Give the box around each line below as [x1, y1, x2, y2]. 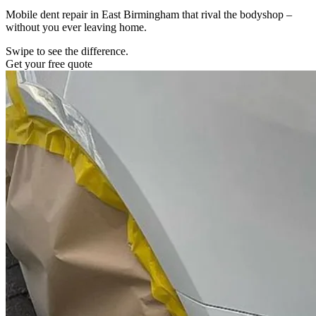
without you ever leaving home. [6, 20, 147, 33]
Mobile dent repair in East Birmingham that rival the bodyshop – [6, 8, 292, 20]
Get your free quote [6, 57, 92, 70]
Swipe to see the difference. [6, 44, 128, 57]
